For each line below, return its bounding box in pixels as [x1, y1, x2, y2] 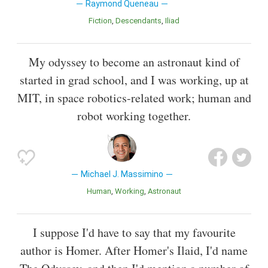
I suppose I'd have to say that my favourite [32, 224, 236, 241]
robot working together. [77, 108, 191, 124]
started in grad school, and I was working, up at [19, 72, 249, 89]
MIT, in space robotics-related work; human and [17, 90, 251, 106]
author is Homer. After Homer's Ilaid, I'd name [20, 242, 248, 259]
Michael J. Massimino [80, 169, 163, 179]
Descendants [121, 16, 162, 26]
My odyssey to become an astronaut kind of [28, 54, 240, 71]
